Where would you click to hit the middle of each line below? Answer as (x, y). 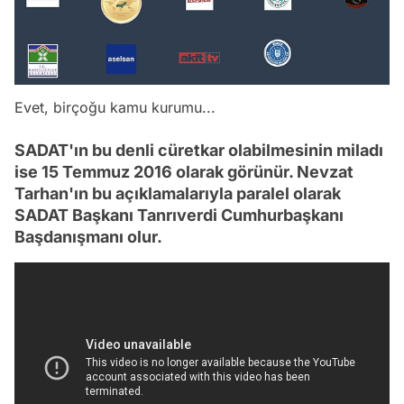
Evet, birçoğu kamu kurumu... (115, 107)
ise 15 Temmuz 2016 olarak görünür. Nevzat (184, 171)
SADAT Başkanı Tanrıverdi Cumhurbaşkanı (179, 215)
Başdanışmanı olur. (88, 236)
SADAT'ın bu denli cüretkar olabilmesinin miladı (199, 150)
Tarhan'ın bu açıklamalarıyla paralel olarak (178, 193)
